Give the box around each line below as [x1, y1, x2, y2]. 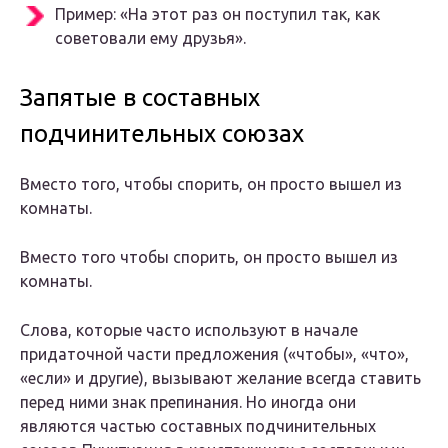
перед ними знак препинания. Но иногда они [20, 393, 356, 412]
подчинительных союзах [20, 120, 304, 148]
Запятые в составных [20, 84, 260, 112]
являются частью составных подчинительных [20, 417, 376, 436]
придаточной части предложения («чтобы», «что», [20, 345, 409, 364]
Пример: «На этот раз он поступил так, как [55, 5, 380, 24]
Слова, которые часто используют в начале [20, 321, 358, 340]
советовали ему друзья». [55, 29, 246, 48]
